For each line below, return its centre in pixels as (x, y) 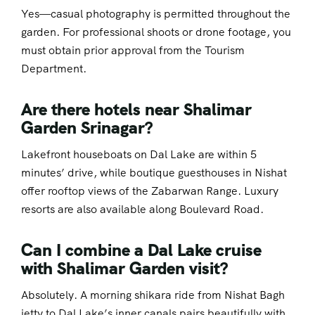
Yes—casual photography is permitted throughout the (156, 13)
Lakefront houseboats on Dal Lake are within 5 (139, 154)
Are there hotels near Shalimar (136, 109)
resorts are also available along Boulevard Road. (142, 209)
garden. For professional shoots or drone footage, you (156, 32)
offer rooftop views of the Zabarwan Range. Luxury (150, 191)
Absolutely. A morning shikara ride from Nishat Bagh (153, 295)
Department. (54, 68)
